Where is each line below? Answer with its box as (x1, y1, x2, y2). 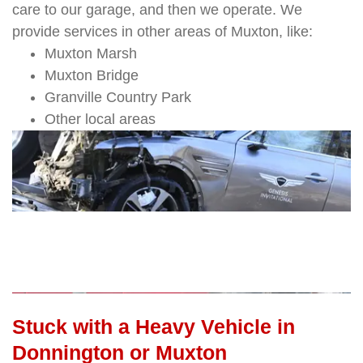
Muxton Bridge (45, 66, 139, 83)
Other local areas (45, 110, 156, 127)
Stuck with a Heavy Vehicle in (12, 314, 295, 338)
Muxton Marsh (45, 45, 137, 62)
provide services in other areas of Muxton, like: (12, 23, 313, 40)
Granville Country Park (45, 88, 191, 105)
